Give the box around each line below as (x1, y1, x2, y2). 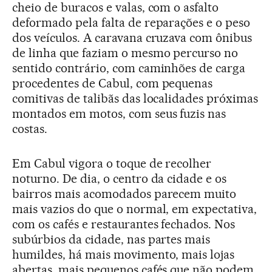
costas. (12, 121, 47, 137)
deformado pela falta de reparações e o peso (12, 15, 251, 30)
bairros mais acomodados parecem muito (12, 186, 237, 202)
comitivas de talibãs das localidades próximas (12, 91, 259, 106)
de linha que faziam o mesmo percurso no (12, 46, 239, 61)
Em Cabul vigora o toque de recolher (12, 156, 212, 171)
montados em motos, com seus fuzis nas (12, 106, 226, 121)
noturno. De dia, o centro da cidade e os (12, 171, 227, 186)
